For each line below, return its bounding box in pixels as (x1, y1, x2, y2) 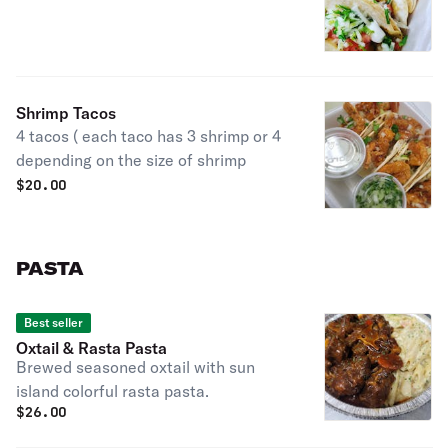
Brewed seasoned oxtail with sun (16, 357, 255, 377)
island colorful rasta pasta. (16, 381, 209, 401)
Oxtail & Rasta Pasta (16, 338, 167, 358)
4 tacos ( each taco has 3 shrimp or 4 (16, 126, 281, 146)
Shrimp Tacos (16, 103, 116, 123)
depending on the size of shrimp (16, 150, 246, 170)
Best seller (24, 315, 83, 330)
